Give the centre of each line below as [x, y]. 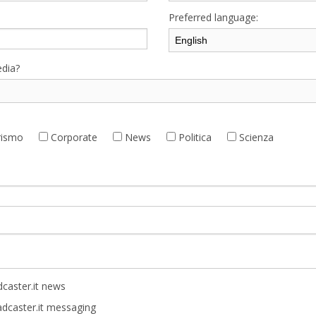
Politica [194, 137]
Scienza [255, 137]
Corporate [73, 137]
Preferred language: [213, 17]
